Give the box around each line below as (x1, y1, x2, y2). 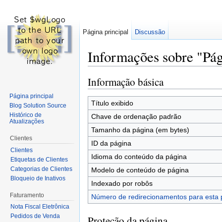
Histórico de (9, 111, 42, 118)
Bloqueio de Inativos (10, 174, 65, 182)
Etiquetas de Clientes (10, 156, 68, 163)
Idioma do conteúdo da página (91, 152, 187, 161)
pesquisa (151, 66, 179, 74)
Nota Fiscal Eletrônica (10, 203, 69, 211)
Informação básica (88, 74, 164, 89)
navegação (112, 66, 147, 74)
